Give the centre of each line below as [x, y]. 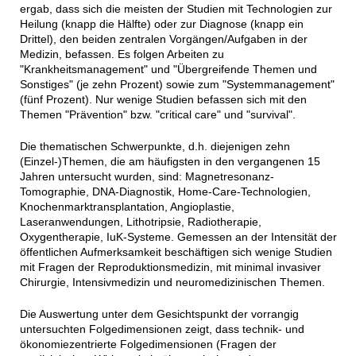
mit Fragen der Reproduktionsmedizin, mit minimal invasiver [170, 267]
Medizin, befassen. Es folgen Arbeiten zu [122, 54]
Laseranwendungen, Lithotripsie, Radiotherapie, [140, 222]
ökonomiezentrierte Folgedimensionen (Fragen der [148, 344]
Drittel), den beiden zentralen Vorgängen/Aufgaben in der [163, 39]
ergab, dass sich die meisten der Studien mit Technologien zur [176, 9]
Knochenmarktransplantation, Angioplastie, [127, 207]
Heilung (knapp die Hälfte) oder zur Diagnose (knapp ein [161, 24]
